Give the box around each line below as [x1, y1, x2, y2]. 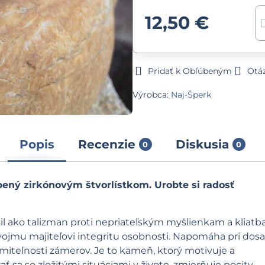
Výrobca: [132, 89, 171, 100]
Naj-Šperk [170, 89, 211, 100]
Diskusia [175, 137, 229, 151]
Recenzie [77, 137, 135, 151]
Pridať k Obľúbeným [147, 66, 232, 76]
